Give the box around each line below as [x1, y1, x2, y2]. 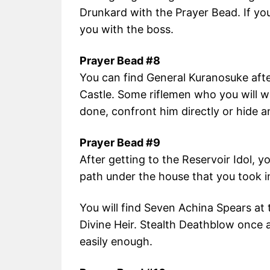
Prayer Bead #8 [80, 54, 160, 67]
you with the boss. [80, 23, 174, 36]
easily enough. [80, 235, 152, 248]
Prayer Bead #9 [80, 136, 160, 149]
